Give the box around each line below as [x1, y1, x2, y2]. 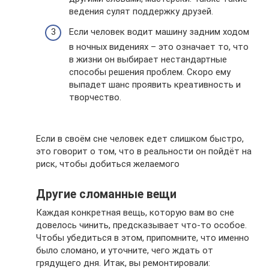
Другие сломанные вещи [36, 187, 177, 201]
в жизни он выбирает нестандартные [69, 53, 227, 65]
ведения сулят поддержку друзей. [69, 6, 213, 17]
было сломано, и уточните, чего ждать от [36, 244, 213, 256]
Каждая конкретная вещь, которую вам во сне [36, 207, 234, 218]
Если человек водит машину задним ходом [69, 26, 249, 37]
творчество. [69, 91, 121, 103]
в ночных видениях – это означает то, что [69, 41, 249, 52]
